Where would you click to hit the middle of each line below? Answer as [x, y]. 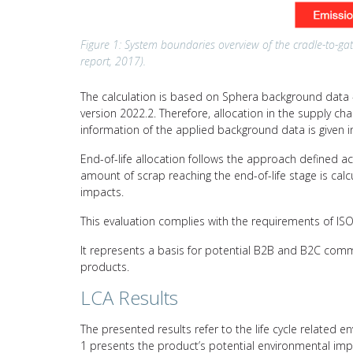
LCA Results [129, 297]
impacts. [102, 191]
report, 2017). [113, 61]
